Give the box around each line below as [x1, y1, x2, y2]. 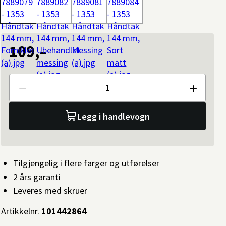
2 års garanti [13, 171, 61, 183]
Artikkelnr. [1, 205, 40, 217]
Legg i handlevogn [77, 110, 150, 122]
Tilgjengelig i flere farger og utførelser [13, 157, 160, 169]
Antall [9, 87, 31, 99]
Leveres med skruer [13, 185, 88, 196]
